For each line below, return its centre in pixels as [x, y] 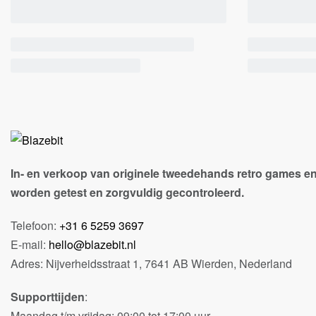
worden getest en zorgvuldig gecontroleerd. [127, 193]
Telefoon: [35, 226]
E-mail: [30, 245]
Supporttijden [48, 297]
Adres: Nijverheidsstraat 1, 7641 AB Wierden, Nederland [151, 264]
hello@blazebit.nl [92, 245]
